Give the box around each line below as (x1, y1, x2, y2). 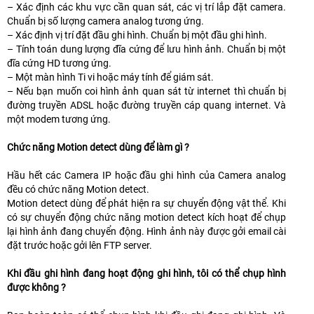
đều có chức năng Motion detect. (7, 184, 149, 196)
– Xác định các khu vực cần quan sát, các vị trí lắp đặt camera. (7, 1, 286, 13)
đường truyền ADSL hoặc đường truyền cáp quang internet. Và (7, 100, 286, 111)
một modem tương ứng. (7, 114, 111, 125)
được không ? (7, 282, 66, 294)
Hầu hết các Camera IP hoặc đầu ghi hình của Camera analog (7, 170, 286, 182)
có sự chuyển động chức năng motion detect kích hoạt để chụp (7, 212, 286, 224)
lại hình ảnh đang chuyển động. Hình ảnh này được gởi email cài (7, 226, 286, 238)
